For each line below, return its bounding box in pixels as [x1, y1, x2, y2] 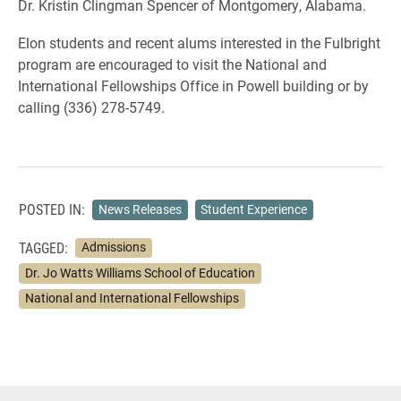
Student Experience [200, 200, 308, 218]
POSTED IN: [19, 200, 85, 219]
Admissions [81, 239, 146, 256]
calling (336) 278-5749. [18, 98, 165, 116]
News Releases [98, 200, 182, 218]
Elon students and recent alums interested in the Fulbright [18, 33, 380, 52]
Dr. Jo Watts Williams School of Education [24, 264, 255, 281]
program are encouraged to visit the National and [18, 55, 327, 73]
